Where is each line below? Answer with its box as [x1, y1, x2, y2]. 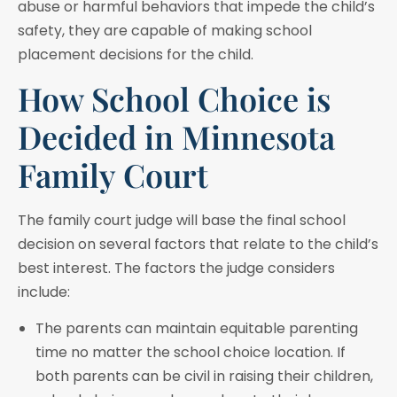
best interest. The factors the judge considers [18, 257, 335, 278]
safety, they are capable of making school [18, 20, 312, 42]
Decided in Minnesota [18, 114, 335, 158]
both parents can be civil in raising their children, [35, 365, 373, 386]
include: [18, 281, 70, 302]
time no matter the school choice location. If [35, 341, 346, 362]
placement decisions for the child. [18, 44, 253, 66]
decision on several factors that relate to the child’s [18, 233, 378, 254]
